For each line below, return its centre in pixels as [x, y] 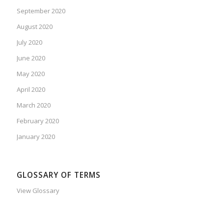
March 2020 [33, 105]
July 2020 [29, 42]
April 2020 [31, 89]
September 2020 [41, 11]
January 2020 [36, 136]
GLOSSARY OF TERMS [58, 175]
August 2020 [34, 26]
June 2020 [31, 58]
